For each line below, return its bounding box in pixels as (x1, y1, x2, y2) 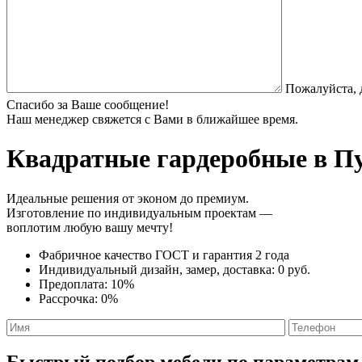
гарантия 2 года (203, 247, 289, 262)
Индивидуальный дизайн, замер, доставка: (39, 262, 278, 276)
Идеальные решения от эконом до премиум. (6, 191, 249, 205)
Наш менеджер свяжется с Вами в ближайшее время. (6, 112, 298, 126)
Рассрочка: (39, 291, 101, 305)
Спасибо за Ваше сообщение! (6, 97, 169, 112)
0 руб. (278, 262, 310, 276)
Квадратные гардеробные (6, 144, 307, 174)
